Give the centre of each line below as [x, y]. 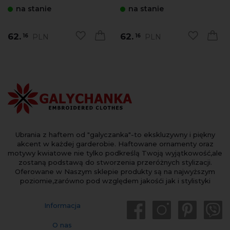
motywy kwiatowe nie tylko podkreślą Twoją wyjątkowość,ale [115, 153]
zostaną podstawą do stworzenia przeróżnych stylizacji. [115, 162]
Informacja [62, 206]
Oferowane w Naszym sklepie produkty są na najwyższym [115, 172]
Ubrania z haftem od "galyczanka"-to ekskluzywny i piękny [115, 135]
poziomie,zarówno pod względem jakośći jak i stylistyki [115, 181]
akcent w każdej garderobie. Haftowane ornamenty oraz [115, 144]
